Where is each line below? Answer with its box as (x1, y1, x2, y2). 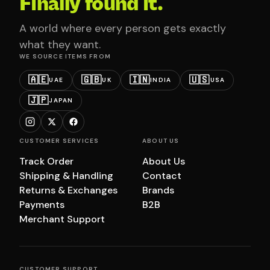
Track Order (19, 154, 74, 168)
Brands (142, 183, 174, 196)
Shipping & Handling (19, 169, 113, 182)
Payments (19, 198, 64, 211)
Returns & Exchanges (19, 183, 118, 196)
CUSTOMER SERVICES (19, 136, 99, 145)
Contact (142, 169, 181, 182)
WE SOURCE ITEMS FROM (19, 52, 111, 60)
